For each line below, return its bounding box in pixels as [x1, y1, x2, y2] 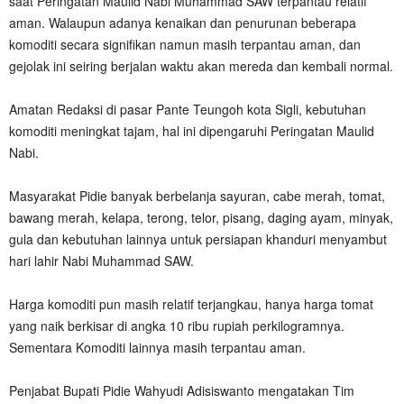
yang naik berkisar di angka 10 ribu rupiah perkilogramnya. [9, 316, 344, 335]
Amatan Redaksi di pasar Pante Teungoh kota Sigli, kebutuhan [9, 99, 366, 118]
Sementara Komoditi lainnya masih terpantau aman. [9, 337, 306, 356]
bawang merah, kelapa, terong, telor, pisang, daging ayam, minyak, [9, 207, 393, 226]
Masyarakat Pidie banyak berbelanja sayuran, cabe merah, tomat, [9, 186, 385, 205]
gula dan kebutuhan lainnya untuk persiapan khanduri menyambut [9, 229, 387, 248]
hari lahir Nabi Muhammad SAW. [9, 251, 194, 270]
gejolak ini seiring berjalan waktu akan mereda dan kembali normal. [9, 56, 393, 75]
